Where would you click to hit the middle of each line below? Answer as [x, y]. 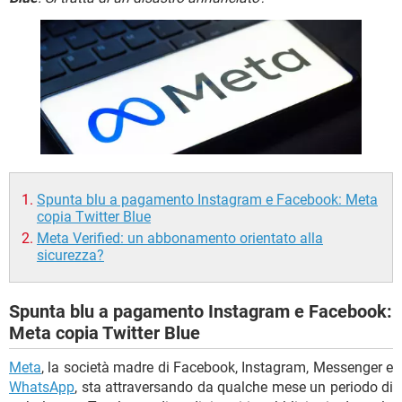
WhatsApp [42, 388]
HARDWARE [48, 36]
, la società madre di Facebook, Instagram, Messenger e [217, 368]
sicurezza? [70, 256]
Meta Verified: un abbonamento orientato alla [180, 239]
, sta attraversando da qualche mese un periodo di [234, 388]
